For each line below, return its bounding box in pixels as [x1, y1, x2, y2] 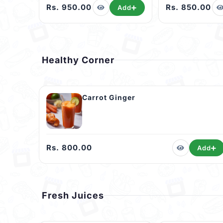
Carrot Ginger [82, 93, 135, 102]
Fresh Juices [42, 190, 104, 201]
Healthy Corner [42, 55, 114, 66]
